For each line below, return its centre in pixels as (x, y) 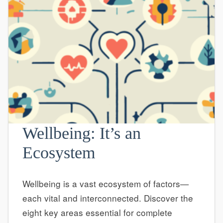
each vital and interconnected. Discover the (108, 198)
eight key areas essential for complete (97, 212)
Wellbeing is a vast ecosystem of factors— (105, 183)
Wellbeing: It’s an (81, 133)
